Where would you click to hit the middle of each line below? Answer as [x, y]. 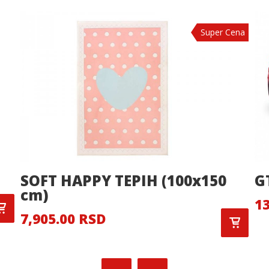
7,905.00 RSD [63, 219]
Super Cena [223, 32]
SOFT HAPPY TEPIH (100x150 [123, 180]
